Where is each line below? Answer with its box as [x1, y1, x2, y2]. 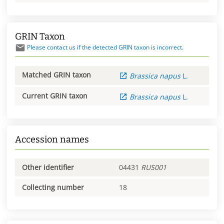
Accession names [15, 134, 89, 145]
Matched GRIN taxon [22, 69, 91, 79]
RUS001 [141, 162, 166, 172]
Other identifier [22, 162, 74, 172]
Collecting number [22, 182, 84, 192]
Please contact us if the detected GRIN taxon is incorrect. [26, 42, 183, 51]
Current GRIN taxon [22, 90, 87, 100]
